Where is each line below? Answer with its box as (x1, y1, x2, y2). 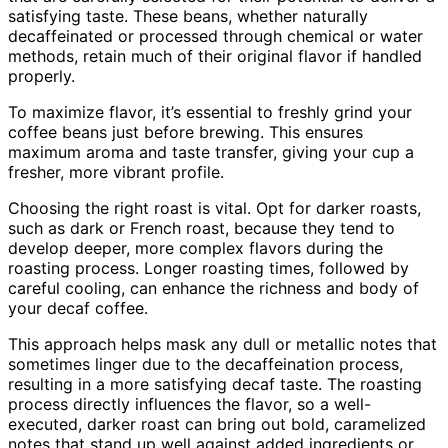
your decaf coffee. (8, 297, 148, 318)
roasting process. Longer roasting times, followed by (8, 257, 409, 278)
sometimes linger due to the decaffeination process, (8, 353, 403, 374)
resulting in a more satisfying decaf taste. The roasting (8, 373, 422, 394)
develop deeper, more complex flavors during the (8, 237, 383, 258)
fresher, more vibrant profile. (8, 161, 224, 182)
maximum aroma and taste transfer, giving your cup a (8, 141, 414, 162)
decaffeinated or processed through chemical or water (8, 25, 423, 46)
